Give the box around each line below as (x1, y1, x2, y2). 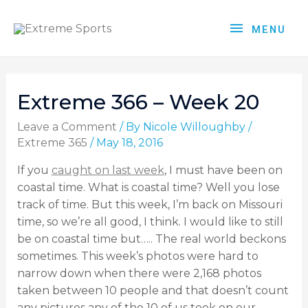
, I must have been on (164, 164, 283, 177)
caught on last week (51, 164, 164, 177)
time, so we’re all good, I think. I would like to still (16, 215, 283, 229)
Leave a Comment (16, 120, 117, 134)
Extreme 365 (16, 136, 87, 150)
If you (16, 164, 52, 177)
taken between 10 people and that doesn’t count (16, 284, 289, 298)
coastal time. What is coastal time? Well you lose (16, 181, 280, 195)
